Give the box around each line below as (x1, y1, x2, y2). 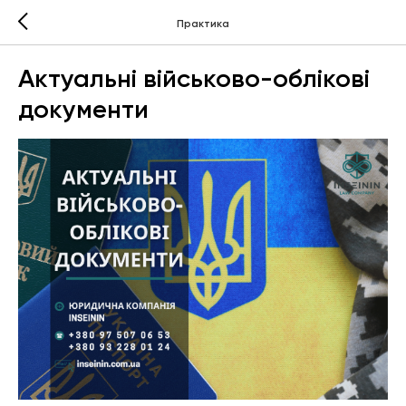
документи (18, 94, 149, 124)
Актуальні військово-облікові (18, 63, 370, 93)
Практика (177, 16, 229, 30)
